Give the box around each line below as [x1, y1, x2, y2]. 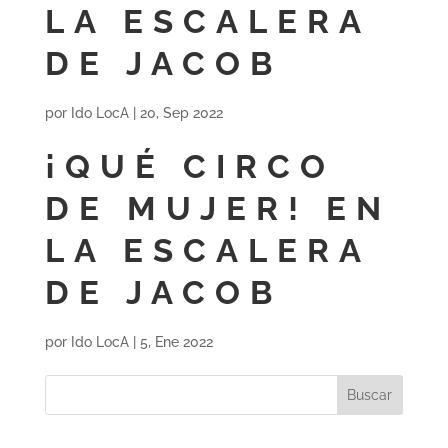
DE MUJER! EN [44, 189, 391, 228]
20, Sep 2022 [139, 105, 223, 121]
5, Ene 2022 [139, 334, 213, 350]
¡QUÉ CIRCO [44, 147, 335, 186]
